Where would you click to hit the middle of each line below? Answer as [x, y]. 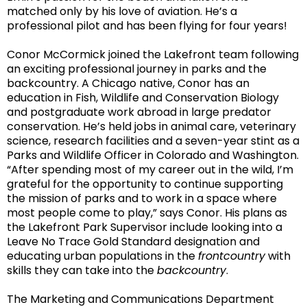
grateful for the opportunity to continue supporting [145, 184]
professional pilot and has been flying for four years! [147, 26]
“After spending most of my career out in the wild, [142, 170]
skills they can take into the [82, 271]
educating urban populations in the [102, 256]
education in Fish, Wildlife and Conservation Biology [143, 98]
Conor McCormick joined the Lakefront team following [153, 55]
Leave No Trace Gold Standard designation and [133, 242]
